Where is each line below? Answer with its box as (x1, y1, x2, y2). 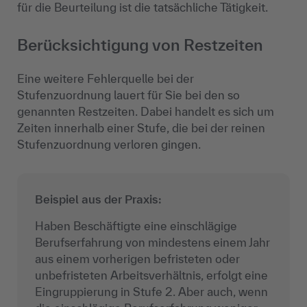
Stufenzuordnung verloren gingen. (17, 138, 201, 151)
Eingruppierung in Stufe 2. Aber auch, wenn (34, 284, 268, 298)
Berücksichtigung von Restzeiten (17, 36, 263, 54)
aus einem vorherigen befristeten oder (34, 251, 240, 265)
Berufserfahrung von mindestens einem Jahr (34, 235, 270, 249)
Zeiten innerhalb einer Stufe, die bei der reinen (17, 121, 265, 134)
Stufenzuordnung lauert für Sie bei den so (17, 88, 240, 101)
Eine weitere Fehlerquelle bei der (17, 72, 194, 85)
